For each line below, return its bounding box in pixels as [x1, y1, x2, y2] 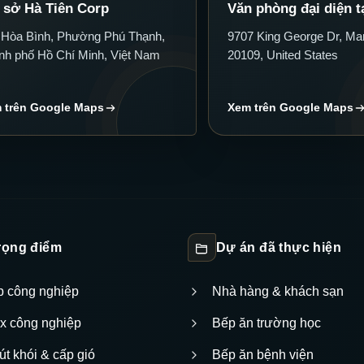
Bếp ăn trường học [211, 316, 321, 331]
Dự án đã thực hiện [215, 240, 342, 254]
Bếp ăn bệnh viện [211, 348, 314, 362]
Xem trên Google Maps [227, 101, 353, 115]
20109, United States [227, 48, 338, 63]
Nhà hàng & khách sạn [211, 284, 344, 299]
